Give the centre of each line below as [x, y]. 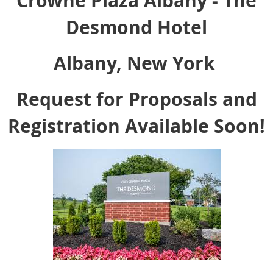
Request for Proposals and [136, 99]
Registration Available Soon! [136, 126]
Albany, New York [136, 63]
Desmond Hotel [136, 27]
